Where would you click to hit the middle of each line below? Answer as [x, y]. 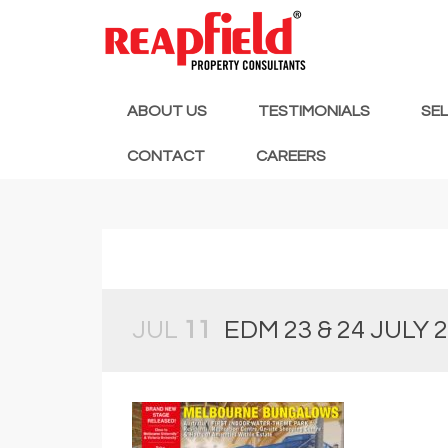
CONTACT [166, 155]
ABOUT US [167, 110]
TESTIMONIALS [314, 110]
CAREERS [291, 155]
